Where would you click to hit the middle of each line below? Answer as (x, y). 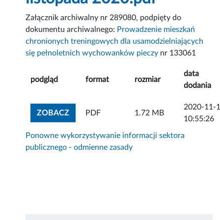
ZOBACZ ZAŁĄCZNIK (108, 113)
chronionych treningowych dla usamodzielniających (115, 41)
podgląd (44, 80)
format (97, 80)
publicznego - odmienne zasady (79, 148)
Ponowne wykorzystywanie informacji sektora (105, 136)
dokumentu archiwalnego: (71, 30)
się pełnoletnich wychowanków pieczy (92, 53)
